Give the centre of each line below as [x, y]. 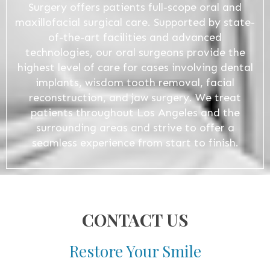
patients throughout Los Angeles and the [135, 112]
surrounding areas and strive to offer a [135, 127]
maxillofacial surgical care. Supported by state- [135, 22]
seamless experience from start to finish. [135, 143]
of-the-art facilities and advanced [135, 37]
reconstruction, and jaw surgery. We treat [135, 97]
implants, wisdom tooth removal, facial [135, 82]
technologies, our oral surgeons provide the [135, 52]
